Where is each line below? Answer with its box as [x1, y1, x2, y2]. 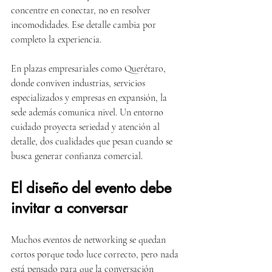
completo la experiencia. [11, 33, 101, 46]
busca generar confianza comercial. [11, 150, 143, 162]
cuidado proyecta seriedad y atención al [11, 121, 162, 133]
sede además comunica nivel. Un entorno [11, 106, 166, 118]
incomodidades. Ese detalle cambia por [11, 19, 158, 31]
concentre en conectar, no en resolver [11, 4, 153, 16]
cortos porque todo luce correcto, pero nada [11, 248, 181, 260]
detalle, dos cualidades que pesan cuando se [11, 135, 175, 148]
